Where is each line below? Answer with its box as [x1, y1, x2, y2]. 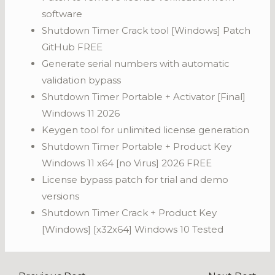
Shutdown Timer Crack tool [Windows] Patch [42, 25, 251, 36]
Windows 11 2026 [42, 107, 120, 119]
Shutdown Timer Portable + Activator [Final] [42, 91, 246, 103]
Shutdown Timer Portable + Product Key [42, 141, 232, 152]
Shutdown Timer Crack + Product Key [42, 207, 217, 219]
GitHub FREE [42, 41, 103, 53]
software [42, 8, 83, 20]
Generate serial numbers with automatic [42, 58, 230, 69]
